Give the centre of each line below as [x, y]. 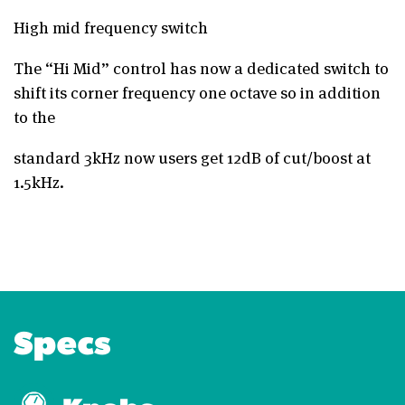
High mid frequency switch [111, 26]
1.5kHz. [39, 181]
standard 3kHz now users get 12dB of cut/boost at [192, 156]
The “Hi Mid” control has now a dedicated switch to [201, 67]
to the [34, 116]
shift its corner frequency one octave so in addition [197, 91]
